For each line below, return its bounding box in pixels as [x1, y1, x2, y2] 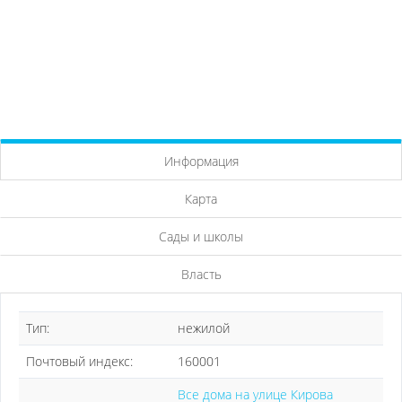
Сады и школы [159, 228, 243, 245]
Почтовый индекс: [26, 353, 133, 370]
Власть [180, 266, 222, 283]
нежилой [178, 319, 230, 336]
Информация [163, 153, 239, 170]
